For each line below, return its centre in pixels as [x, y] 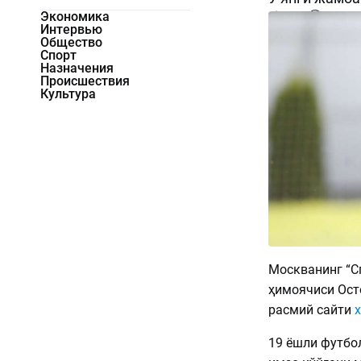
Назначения [77, 68]
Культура [68, 94]
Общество [71, 43]
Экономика [75, 17]
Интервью [71, 30]
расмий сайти [311, 309]
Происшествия [85, 81]
